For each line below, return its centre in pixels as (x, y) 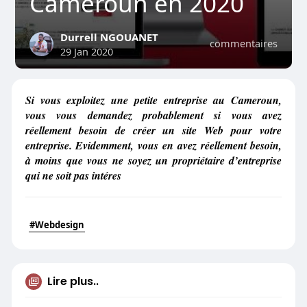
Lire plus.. (73, 281)
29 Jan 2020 (86, 51)
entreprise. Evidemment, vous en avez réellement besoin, (153, 145)
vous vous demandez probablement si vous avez (153, 115)
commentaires (244, 43)
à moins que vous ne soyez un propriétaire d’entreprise (153, 160)
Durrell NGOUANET (109, 37)
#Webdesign (57, 225)
